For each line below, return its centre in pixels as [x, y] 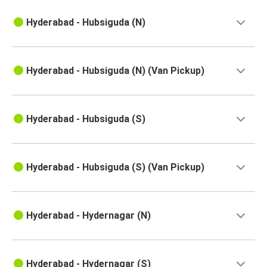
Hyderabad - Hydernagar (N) [89, 216]
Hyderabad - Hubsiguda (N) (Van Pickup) [115, 71]
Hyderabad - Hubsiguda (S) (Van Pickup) [115, 167]
